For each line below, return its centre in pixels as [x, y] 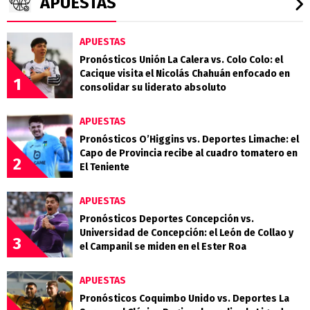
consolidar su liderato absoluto [153, 87]
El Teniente [104, 167]
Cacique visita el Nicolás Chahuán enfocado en [185, 73]
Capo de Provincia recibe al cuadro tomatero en [189, 153]
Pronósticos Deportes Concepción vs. [167, 219]
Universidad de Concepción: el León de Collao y [186, 232]
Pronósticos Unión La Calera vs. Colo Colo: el [181, 60]
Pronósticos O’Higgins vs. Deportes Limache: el [189, 139]
